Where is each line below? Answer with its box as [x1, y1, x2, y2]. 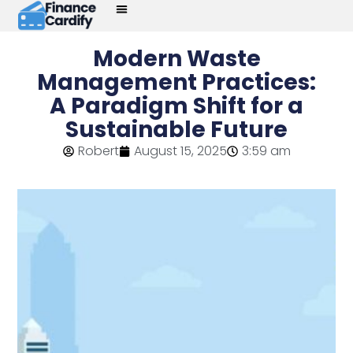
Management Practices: [37, 67, 316, 98]
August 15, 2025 [133, 142, 227, 160]
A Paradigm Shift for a [50, 91, 303, 121]
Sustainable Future [65, 114, 288, 145]
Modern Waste [92, 43, 261, 74]
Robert [77, 142, 119, 160]
